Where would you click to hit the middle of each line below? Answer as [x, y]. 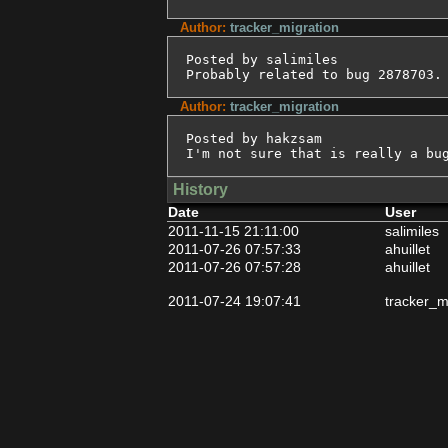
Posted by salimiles [262, 59]
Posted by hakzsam [254, 138]
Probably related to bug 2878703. [314, 74]
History [200, 189]
